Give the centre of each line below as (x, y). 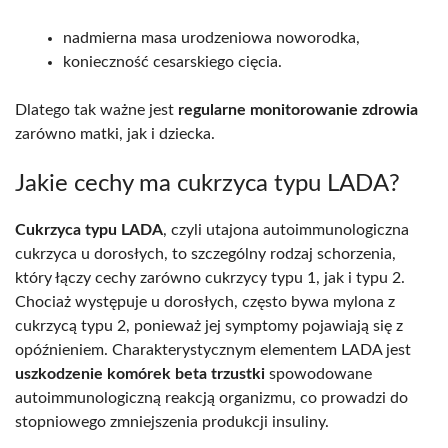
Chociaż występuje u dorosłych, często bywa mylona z (205, 301)
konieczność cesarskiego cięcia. (172, 61)
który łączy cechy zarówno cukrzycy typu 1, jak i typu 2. (210, 277)
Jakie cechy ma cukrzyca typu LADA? (207, 183)
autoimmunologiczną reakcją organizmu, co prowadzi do (211, 397)
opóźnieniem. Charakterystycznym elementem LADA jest (213, 349)
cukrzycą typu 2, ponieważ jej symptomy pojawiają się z (209, 325)
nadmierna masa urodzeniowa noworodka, (211, 37)
